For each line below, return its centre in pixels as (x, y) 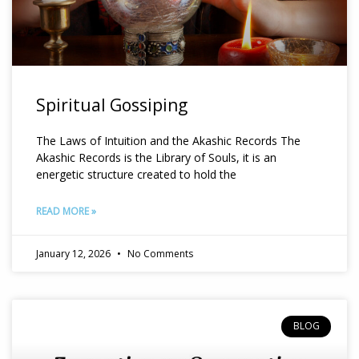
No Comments (159, 254)
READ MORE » (66, 212)
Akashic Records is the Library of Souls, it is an (156, 158)
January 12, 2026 (75, 254)
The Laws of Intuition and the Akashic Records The (168, 141)
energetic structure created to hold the (136, 175)
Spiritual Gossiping (112, 105)
